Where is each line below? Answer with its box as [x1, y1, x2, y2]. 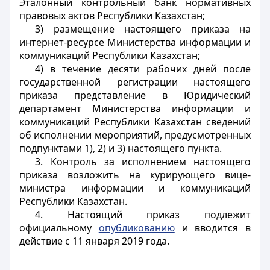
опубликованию [98, 221, 175, 234]
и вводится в [174, 221, 251, 234]
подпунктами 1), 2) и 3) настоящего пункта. [19, 142, 222, 155]
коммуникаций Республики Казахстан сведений [19, 115, 251, 128]
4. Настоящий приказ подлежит [35, 208, 251, 221]
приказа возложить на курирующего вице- [19, 168, 251, 181]
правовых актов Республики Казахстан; [19, 9, 205, 22]
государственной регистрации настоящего [19, 75, 251, 89]
